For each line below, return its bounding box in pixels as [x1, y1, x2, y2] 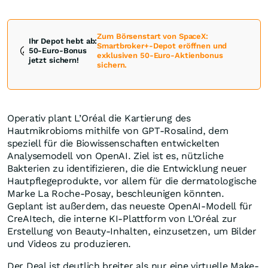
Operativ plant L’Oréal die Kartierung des [7, 112, 191, 124]
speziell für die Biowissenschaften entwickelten [7, 138, 220, 150]
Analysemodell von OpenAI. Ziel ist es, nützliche [7, 150, 224, 162]
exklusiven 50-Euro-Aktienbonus [97, 51, 223, 60]
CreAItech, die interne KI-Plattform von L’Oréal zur [7, 213, 237, 225]
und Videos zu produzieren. [7, 238, 132, 250]
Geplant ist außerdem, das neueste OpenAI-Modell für [7, 200, 252, 212]
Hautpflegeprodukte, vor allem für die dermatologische [7, 175, 257, 187]
